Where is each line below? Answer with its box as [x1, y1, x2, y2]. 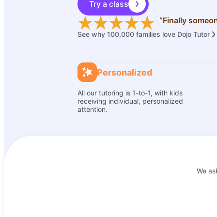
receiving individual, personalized [77, 97, 183, 105]
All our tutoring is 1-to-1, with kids [77, 89, 183, 97]
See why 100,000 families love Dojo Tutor [77, 30, 210, 38]
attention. [77, 105, 108, 113]
